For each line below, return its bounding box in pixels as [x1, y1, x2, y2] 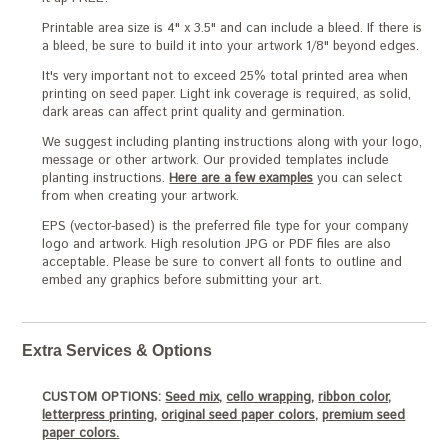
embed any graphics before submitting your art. [42, 271, 323, 291]
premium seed [322, 406, 406, 426]
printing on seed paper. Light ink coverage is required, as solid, [42, 85, 412, 105]
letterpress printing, [42, 406, 158, 426]
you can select [313, 169, 403, 189]
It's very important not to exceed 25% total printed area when [42, 67, 409, 87]
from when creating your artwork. [42, 187, 240, 207]
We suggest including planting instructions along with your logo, [42, 133, 423, 153]
